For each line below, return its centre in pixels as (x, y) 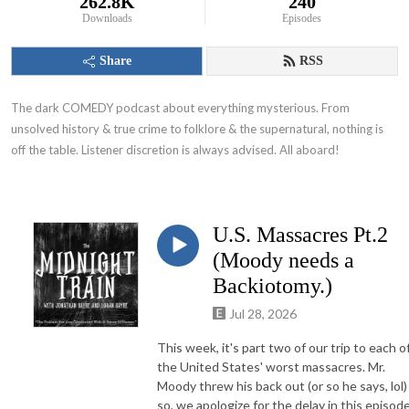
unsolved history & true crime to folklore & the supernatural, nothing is (197, 129)
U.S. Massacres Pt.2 (300, 235)
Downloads (107, 18)
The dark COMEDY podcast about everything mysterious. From (180, 108)
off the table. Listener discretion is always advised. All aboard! (175, 150)
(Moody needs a (283, 260)
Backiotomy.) (273, 286)
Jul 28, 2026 (263, 313)
